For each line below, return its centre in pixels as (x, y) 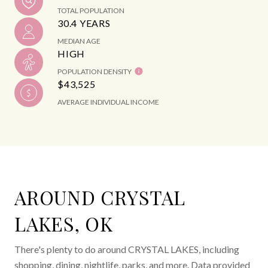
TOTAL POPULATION (91, 10)
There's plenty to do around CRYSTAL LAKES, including (127, 249)
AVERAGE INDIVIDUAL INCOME (108, 102)
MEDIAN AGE (79, 41)
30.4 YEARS (84, 23)
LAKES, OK (64, 223)
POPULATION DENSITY (95, 71)
